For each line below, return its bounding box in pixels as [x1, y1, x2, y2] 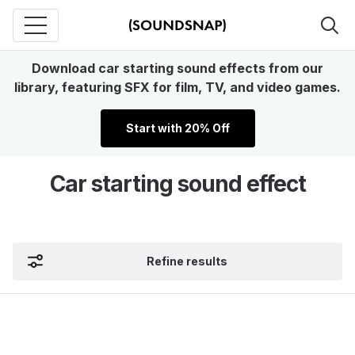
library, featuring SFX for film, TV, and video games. [14, 79, 341, 95]
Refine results [147, 254, 227, 268]
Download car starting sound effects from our [32, 60, 323, 76]
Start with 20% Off [125, 121, 230, 135]
